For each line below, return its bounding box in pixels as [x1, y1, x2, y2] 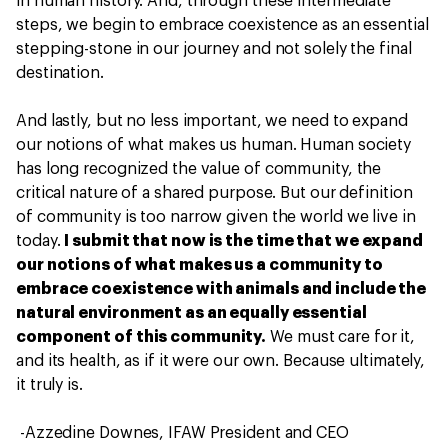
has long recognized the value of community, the [16, 161, 382, 177]
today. [16, 233, 65, 249]
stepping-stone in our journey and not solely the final [16, 41, 412, 57]
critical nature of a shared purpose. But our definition [16, 185, 413, 201]
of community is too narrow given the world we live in [16, 209, 416, 225]
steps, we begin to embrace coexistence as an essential [16, 17, 429, 33]
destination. [16, 65, 104, 81]
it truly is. [16, 377, 83, 393]
